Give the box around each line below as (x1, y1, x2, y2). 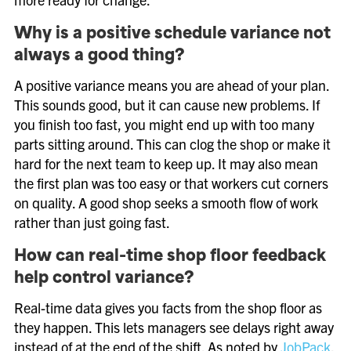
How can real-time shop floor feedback (14, 249, 326, 265)
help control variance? (14, 271, 194, 287)
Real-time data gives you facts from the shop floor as (14, 299, 322, 317)
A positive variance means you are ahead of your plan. (14, 76, 329, 94)
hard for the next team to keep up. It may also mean (14, 154, 318, 172)
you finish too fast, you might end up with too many (14, 115, 314, 133)
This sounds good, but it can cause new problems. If (14, 96, 320, 114)
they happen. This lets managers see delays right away (14, 318, 334, 336)
